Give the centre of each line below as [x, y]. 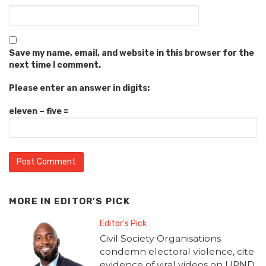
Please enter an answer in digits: [79, 88]
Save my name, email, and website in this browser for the [132, 53]
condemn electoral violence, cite [177, 252]
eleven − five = [39, 111]
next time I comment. [55, 65]
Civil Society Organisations [160, 239]
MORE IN [31, 201]
